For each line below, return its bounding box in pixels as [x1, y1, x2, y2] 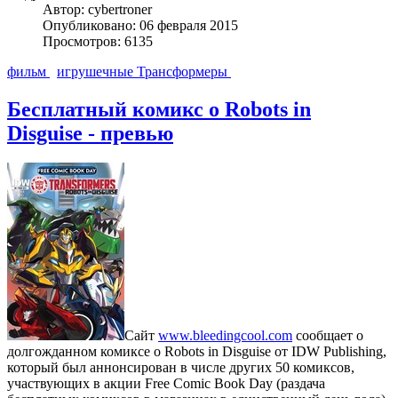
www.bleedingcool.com [158, 328, 292, 344]
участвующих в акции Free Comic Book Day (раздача [7, 376, 325, 392]
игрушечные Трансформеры [57, 63, 231, 79]
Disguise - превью [7, 121, 173, 145]
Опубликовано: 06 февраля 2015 [43, 17, 238, 33]
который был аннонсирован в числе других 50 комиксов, [7, 360, 354, 376]
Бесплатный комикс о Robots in [7, 97, 311, 121]
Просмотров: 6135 [43, 33, 153, 49]
